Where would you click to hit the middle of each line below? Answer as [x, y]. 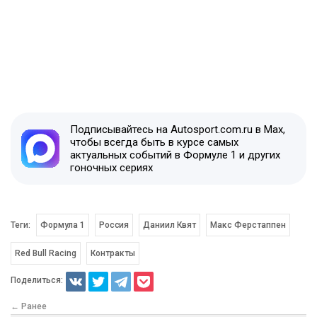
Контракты [113, 253]
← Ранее [29, 306]
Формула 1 [63, 225]
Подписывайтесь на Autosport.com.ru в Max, [178, 129]
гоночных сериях [111, 167]
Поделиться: [37, 281]
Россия [114, 225]
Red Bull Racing [46, 253]
